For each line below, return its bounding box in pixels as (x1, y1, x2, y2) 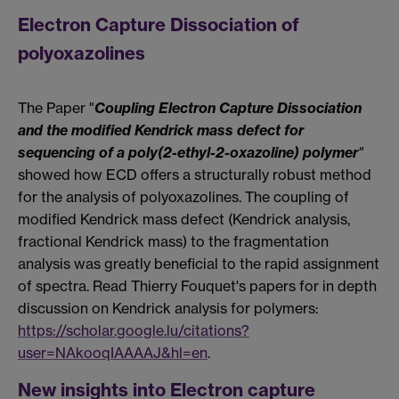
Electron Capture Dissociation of (18, 12, 299, 36)
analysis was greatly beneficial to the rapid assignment (18, 255, 379, 273)
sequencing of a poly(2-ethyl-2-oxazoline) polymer (18, 143, 358, 162)
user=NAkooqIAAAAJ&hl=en (18, 344, 208, 362)
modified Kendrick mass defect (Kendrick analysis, (18, 210, 350, 229)
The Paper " (18, 99, 94, 118)
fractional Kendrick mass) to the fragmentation (18, 232, 329, 251)
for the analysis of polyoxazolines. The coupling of (18, 188, 349, 207)
